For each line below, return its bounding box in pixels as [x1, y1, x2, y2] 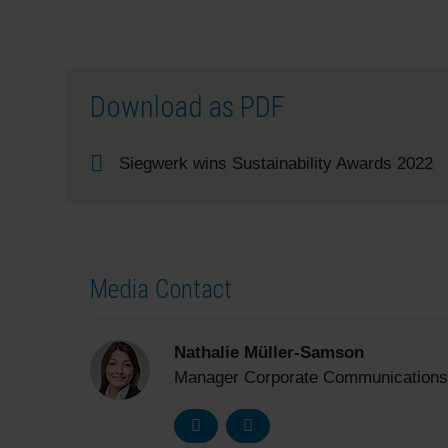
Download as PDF [90, 89, 285, 124]
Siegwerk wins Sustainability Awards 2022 [119, 153, 433, 173]
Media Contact [90, 274, 232, 304]
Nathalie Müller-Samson [174, 342, 364, 362]
